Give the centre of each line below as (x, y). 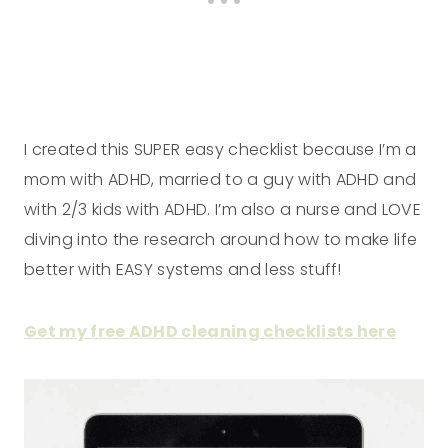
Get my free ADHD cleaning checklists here (210, 331)
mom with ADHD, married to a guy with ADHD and (220, 179)
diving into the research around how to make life (221, 239)
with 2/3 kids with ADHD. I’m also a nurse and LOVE (223, 209)
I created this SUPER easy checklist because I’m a (220, 149)
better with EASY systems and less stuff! (183, 269)
